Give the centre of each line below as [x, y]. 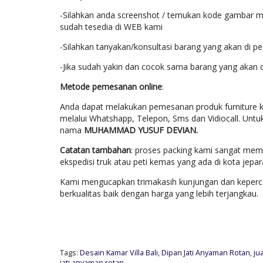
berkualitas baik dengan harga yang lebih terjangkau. [159, 193]
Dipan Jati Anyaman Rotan [206, 252]
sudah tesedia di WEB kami [111, 26]
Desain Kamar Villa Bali [119, 252]
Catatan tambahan [95, 150]
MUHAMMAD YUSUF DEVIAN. [141, 130]
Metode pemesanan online [111, 86]
